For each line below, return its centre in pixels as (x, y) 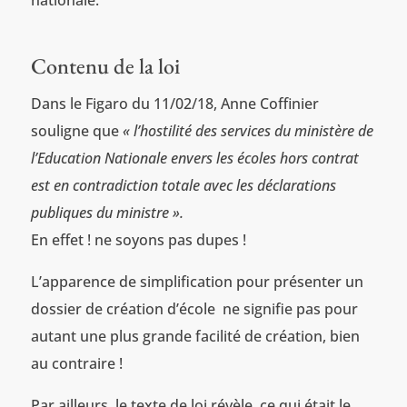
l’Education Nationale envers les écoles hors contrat (194, 158)
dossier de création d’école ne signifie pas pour (194, 308)
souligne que (76, 130)
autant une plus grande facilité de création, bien (195, 336)
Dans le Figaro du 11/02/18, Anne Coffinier (174, 103)
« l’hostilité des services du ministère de (248, 130)
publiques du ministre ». (107, 212)
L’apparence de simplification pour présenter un (197, 281)
